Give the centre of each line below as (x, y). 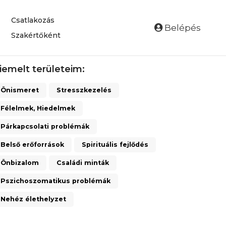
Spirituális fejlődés (115, 145)
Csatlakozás (33, 20)
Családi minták (83, 163)
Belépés (182, 28)
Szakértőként (36, 35)
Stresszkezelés (84, 90)
